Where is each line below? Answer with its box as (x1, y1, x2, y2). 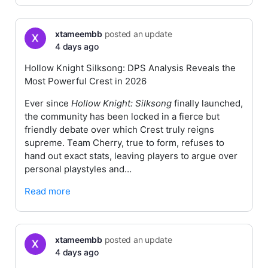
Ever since (25, 98, 71, 109)
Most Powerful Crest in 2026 (25, 75, 147, 87)
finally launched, (172, 98, 243, 109)
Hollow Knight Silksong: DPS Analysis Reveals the (25, 62, 236, 74)
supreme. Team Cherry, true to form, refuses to (25, 137, 224, 148)
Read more (25, 185, 71, 197)
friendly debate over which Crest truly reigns (25, 124, 214, 135)
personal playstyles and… (25, 163, 132, 175)
